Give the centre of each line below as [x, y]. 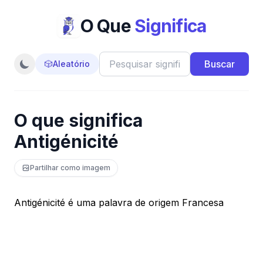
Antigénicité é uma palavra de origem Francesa [119, 203]
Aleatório [71, 64]
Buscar [220, 64]
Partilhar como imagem [70, 168]
